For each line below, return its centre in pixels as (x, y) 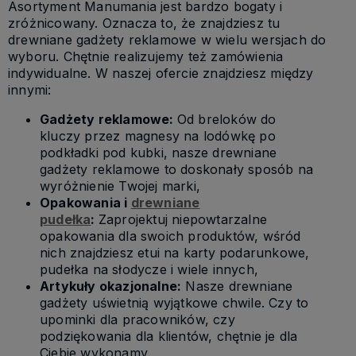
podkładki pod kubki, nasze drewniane (159, 153)
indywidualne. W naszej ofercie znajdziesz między (161, 74)
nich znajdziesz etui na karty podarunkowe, (175, 253)
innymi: (30, 90)
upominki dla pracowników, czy (137, 320)
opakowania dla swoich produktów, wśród (170, 236)
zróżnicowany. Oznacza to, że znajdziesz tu (144, 23)
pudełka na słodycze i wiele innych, (149, 270)
